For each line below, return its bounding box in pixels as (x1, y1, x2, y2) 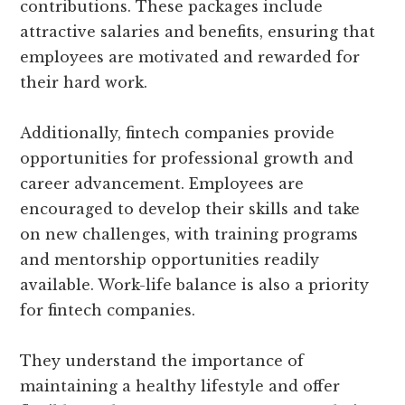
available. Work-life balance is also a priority (20, 276, 370, 295)
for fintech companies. (20, 301, 196, 320)
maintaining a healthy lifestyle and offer (20, 377, 341, 396)
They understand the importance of (20, 352, 305, 371)
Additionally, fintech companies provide (20, 124, 335, 143)
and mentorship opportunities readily (20, 250, 320, 269)
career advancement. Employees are (20, 174, 305, 193)
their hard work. (20, 73, 148, 92)
